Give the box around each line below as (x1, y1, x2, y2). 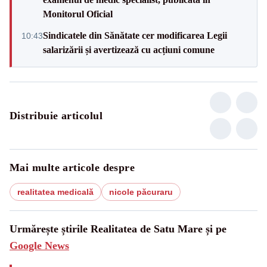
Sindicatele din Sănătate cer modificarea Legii (43, 30, 227, 41)
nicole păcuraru (109, 187, 173, 197)
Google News (10, 240, 69, 252)
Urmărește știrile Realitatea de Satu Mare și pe (10, 223, 226, 235)
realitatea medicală (17, 187, 94, 197)
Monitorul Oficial (43, 9, 113, 19)
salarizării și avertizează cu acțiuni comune (43, 45, 215, 55)
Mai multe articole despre (10, 162, 135, 173)
